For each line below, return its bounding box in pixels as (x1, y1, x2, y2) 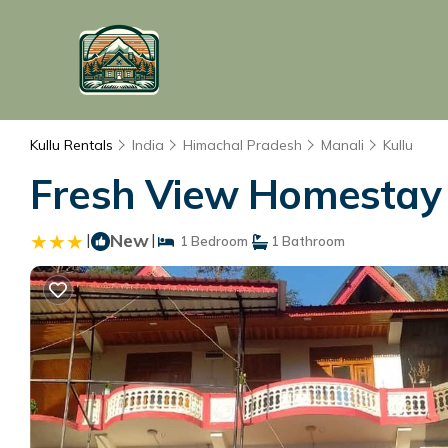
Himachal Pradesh (183, 136, 302, 154)
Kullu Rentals (30, 136, 117, 154)
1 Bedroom (174, 233, 248, 249)
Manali (321, 136, 364, 154)
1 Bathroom (268, 233, 345, 249)
